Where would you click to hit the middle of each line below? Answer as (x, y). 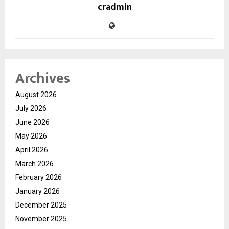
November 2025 (41, 219)
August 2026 (36, 94)
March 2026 (35, 163)
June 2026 (32, 122)
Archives (43, 78)
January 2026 (38, 191)
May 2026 (31, 136)
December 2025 (41, 205)
